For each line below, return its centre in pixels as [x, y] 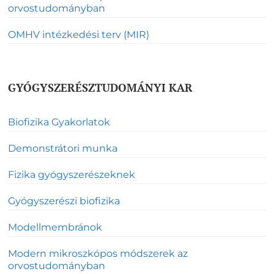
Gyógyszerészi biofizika [64, 201]
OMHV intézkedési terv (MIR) [79, 35]
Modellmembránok [55, 227]
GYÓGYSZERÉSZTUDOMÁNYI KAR [100, 88]
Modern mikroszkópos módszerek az [98, 253]
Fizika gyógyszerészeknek [72, 174]
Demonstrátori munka [63, 148]
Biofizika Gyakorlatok [59, 122]
